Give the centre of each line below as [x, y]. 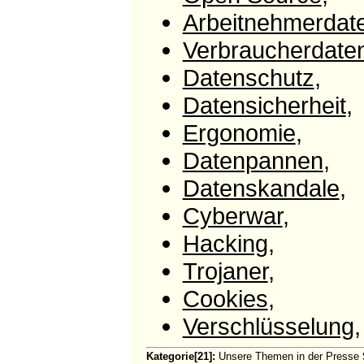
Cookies [225, 298]
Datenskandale [261, 188]
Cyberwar [232, 215]
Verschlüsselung [268, 326]
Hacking [225, 243]
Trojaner [225, 271]
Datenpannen [253, 160]
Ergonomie [239, 132]
